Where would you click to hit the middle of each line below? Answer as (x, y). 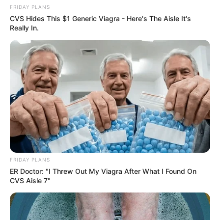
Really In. (24, 28)
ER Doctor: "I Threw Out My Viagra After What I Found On (103, 171)
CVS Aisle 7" (30, 180)
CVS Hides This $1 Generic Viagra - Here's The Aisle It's (100, 19)
